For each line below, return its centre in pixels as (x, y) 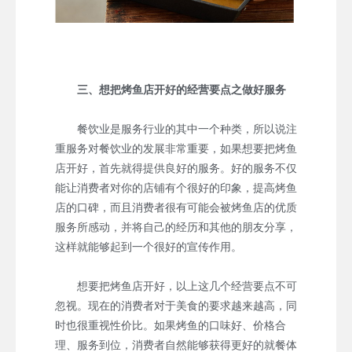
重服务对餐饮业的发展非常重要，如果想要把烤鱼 (176, 148)
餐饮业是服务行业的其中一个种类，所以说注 (176, 128)
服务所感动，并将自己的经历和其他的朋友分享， (176, 227)
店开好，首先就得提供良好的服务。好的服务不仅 (176, 168)
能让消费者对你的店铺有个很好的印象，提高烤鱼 (176, 187)
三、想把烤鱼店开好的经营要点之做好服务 (181, 89)
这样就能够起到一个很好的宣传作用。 (148, 246)
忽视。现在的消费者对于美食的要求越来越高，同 (176, 305)
